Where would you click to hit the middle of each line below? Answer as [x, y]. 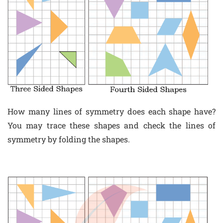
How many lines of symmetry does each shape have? [111, 111]
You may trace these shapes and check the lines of [111, 125]
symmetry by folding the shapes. [69, 139]
